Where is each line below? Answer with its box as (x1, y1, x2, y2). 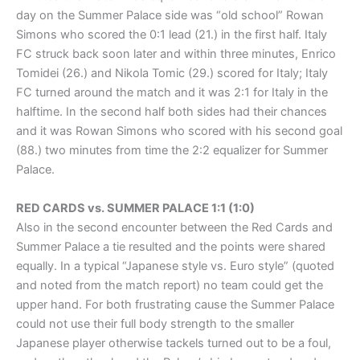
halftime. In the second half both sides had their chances (16, 104, 327, 120)
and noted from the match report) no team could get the (16, 277, 323, 292)
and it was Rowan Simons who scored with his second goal (16, 124, 342, 139)
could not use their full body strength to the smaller (16, 316, 294, 331)
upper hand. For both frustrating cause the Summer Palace (16, 297, 334, 312)
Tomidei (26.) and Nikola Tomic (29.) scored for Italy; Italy (16, 66, 328, 81)
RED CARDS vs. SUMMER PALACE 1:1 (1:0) (16, 200, 255, 215)
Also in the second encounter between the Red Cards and (16, 219, 333, 235)
